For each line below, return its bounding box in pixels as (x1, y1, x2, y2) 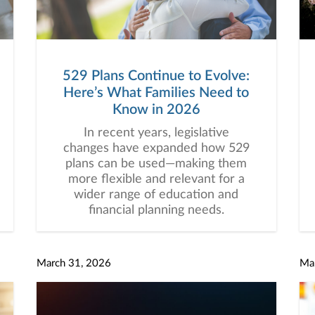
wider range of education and (74, 188, 238, 201)
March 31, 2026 (36, 258, 111, 269)
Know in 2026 (112, 103, 200, 117)
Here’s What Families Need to (63, 86, 249, 100)
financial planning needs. (88, 204, 224, 217)
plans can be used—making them (65, 157, 247, 170)
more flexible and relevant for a (67, 173, 245, 186)
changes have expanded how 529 (63, 142, 250, 155)
